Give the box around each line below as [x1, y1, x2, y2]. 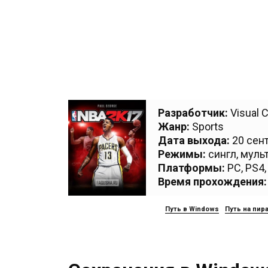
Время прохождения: [158, 175, 267, 188]
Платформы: [158, 162, 225, 174]
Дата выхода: [158, 134, 230, 147]
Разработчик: [158, 106, 228, 119]
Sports [192, 120, 224, 133]
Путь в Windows [165, 205, 219, 213]
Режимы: [158, 148, 206, 160]
